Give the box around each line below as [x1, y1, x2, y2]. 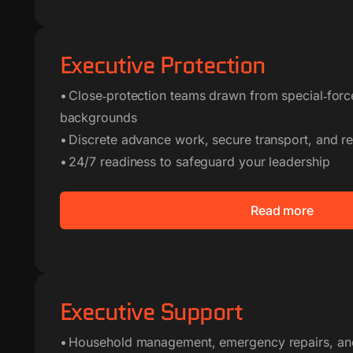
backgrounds [59, 110, 137, 125]
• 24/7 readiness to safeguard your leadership [59, 154, 330, 169]
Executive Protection [59, 48, 266, 82]
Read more [251, 203, 314, 218]
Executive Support [59, 295, 243, 329]
